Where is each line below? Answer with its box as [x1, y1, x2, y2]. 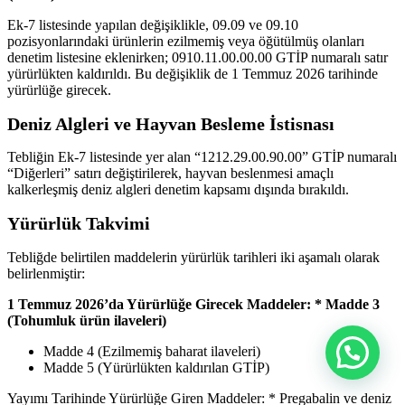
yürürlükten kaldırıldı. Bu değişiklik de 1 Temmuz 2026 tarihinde [7, 66, 378, 82]
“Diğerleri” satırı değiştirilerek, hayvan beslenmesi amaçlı [7, 165, 334, 182]
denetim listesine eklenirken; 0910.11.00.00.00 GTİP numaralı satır [7, 50, 388, 66]
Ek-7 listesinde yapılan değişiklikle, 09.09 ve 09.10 [7, 17, 298, 33]
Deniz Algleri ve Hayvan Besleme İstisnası [7, 113, 334, 134]
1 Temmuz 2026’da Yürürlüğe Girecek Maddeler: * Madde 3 [7, 296, 380, 312]
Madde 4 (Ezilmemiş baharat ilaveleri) [43, 343, 260, 359]
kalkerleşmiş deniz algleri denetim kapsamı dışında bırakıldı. [7, 182, 349, 198]
